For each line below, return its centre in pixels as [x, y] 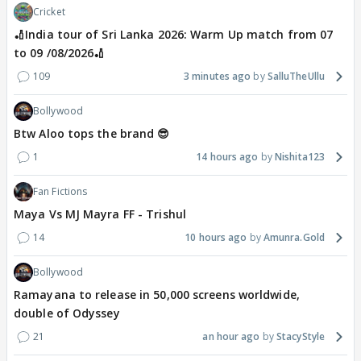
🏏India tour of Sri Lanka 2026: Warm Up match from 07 [174, 35]
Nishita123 [300, 157]
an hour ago [231, 337]
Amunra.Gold [294, 238]
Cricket [49, 12]
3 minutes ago [218, 77]
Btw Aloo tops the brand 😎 [92, 134]
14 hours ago [227, 157]
